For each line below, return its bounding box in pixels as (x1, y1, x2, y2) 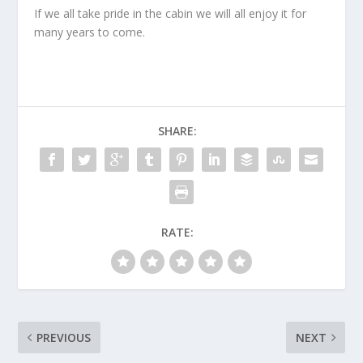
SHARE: (158, 122, 197, 139)
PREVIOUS (36, 329, 92, 345)
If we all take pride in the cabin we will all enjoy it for (34, 5, 307, 21)
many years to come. (34, 23, 146, 40)
